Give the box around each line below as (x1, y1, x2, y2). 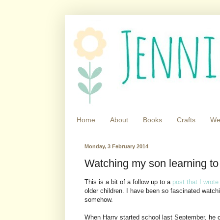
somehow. (84, 196, 113, 204)
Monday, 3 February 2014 (84, 143, 148, 149)
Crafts (177, 116, 195, 124)
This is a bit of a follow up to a (84, 178, 172, 186)
